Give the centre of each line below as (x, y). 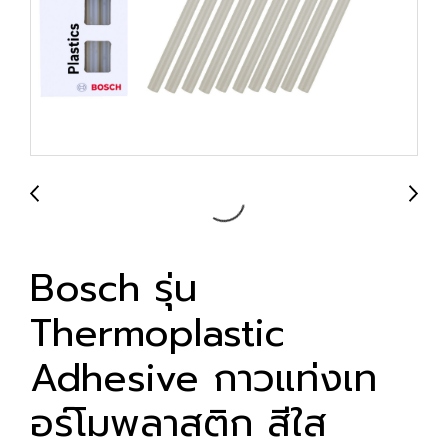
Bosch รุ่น (113, 288)
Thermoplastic (157, 333)
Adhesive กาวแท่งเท (203, 378)
